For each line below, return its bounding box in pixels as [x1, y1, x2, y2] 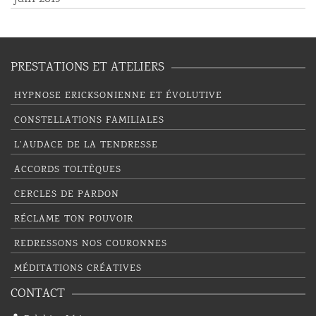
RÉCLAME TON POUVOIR [14, 212, 133, 226]
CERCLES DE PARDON [14, 188, 119, 202]
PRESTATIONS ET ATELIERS [11, 59, 164, 77]
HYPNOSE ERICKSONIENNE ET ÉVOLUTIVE [14, 89, 222, 103]
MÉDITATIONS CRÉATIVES [14, 262, 142, 276]
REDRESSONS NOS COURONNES [14, 237, 167, 251]
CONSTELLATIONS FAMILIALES [14, 114, 164, 128]
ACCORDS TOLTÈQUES [14, 163, 121, 177]
